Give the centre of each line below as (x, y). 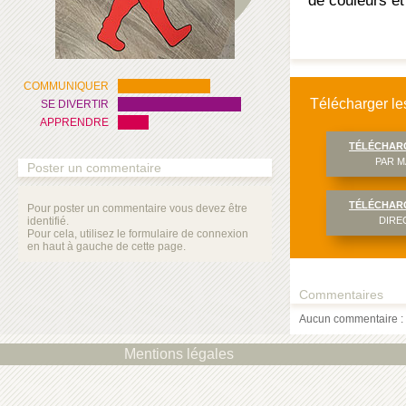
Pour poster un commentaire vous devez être (137, 208)
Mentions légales (179, 354)
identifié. (48, 221)
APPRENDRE (74, 122)
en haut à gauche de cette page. (106, 246)
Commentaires (341, 295)
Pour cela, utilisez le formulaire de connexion (138, 234)
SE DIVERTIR (75, 104)
